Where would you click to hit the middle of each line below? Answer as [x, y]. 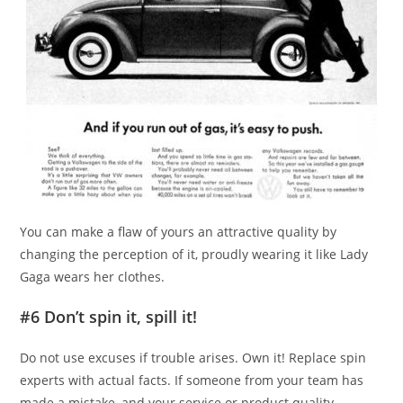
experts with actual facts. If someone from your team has [192, 381]
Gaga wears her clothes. [93, 277]
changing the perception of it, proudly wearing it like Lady [194, 255]
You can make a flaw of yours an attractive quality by [179, 232]
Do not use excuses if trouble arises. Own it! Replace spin [193, 358]
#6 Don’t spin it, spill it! [109, 317]
